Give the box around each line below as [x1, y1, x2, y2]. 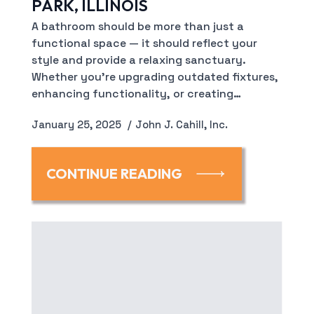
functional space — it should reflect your [31, 36, 257, 50]
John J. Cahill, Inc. [135, 118, 228, 131]
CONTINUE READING [46, 164, 182, 182]
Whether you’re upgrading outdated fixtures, [31, 69, 278, 84]
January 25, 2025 [31, 118, 124, 131]
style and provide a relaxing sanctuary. [31, 53, 246, 67]
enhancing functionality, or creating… [31, 86, 241, 101]
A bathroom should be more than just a [31, 19, 244, 34]
